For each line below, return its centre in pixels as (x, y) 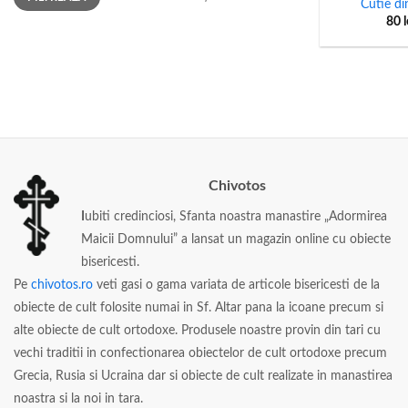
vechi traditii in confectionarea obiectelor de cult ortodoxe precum (200, 352)
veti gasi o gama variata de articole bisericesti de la (236, 284)
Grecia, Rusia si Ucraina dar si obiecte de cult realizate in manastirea (203, 375)
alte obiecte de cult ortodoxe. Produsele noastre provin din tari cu (197, 330)
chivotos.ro (62, 284)
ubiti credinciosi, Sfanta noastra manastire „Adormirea (236, 216)
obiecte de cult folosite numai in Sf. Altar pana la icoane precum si (199, 307)
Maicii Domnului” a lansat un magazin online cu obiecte (236, 239)
